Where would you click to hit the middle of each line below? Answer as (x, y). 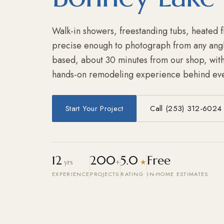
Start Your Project (94, 108)
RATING (132, 174)
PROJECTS (105, 174)
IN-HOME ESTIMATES (178, 174)
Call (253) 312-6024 (186, 108)
